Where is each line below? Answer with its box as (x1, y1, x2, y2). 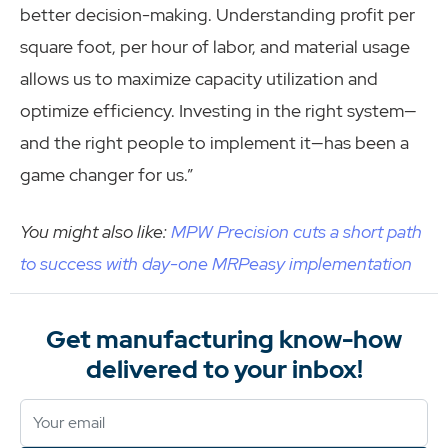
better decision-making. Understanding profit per (20, 3, 415, 27)
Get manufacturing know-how (46, 321, 402, 356)
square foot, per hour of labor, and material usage (20, 35, 410, 59)
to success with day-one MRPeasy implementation (20, 252, 412, 276)
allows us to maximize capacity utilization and (20, 67, 378, 91)
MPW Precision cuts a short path (171, 220, 422, 244)
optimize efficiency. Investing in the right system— (20, 99, 417, 123)
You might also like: (20, 220, 171, 244)
